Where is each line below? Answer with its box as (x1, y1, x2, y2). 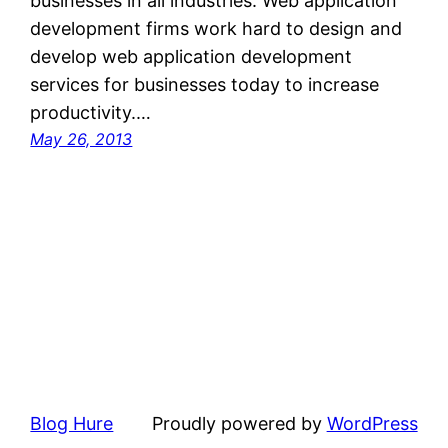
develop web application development (30, 46, 353, 68)
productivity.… (30, 102, 152, 124)
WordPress (326, 413, 418, 435)
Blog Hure (30, 413, 114, 435)
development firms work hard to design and (30, 18, 403, 40)
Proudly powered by (151, 413, 327, 435)
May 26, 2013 (30, 129, 133, 150)
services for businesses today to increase (30, 74, 380, 96)
